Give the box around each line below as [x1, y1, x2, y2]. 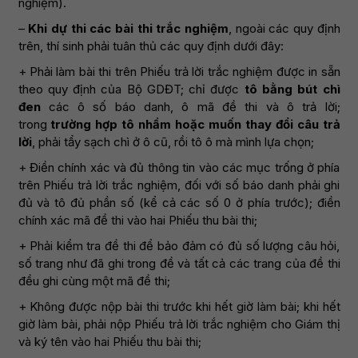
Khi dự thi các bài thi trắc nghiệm [28, 20, 229, 36]
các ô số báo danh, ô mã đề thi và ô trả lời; [48, 98, 340, 114]
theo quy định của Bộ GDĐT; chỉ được [18, 81, 245, 97]
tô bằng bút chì [244, 81, 340, 97]
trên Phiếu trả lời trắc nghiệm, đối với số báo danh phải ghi [18, 177, 340, 193]
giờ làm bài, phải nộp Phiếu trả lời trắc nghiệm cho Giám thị [18, 316, 340, 332]
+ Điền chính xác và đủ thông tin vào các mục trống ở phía [18, 159, 340, 175]
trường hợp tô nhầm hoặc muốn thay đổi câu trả [50, 116, 340, 132]
